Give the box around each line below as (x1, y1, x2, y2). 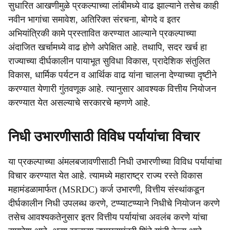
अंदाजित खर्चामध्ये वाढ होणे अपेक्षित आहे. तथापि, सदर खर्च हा (8, 42, 207, 52)
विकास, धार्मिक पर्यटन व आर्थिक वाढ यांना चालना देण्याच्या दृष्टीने (8, 70, 217, 80)
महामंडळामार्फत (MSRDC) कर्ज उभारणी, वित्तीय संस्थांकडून (8, 184, 204, 195)
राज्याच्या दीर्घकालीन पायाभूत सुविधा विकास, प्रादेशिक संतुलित (8, 56, 210, 66)
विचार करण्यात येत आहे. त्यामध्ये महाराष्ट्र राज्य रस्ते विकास (8, 170, 202, 181)
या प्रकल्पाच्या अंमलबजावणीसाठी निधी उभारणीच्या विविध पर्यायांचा (8, 157, 222, 167)
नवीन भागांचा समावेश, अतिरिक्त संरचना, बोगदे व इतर (8, 14, 180, 25)
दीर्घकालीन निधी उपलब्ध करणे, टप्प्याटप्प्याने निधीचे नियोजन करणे (8, 198, 220, 208)
